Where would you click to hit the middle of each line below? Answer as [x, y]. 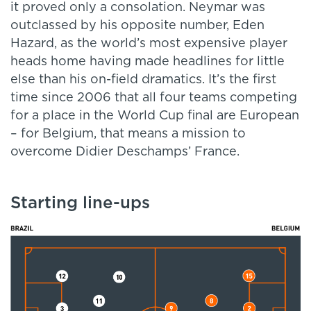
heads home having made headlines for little [148, 62]
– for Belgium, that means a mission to [128, 134]
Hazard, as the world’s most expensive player [149, 44]
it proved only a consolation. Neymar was [138, 8]
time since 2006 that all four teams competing [154, 98]
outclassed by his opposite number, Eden [137, 26]
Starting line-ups [80, 204]
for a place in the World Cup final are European [155, 116]
